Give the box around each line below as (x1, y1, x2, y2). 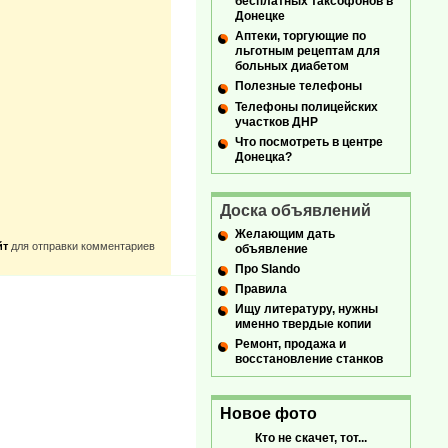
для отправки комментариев (7, 240, 155, 253)
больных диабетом (235, 59, 349, 74)
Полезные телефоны (235, 79, 362, 94)
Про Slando (235, 262, 300, 276)
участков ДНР (235, 114, 318, 129)
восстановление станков (235, 352, 383, 367)
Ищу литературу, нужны (235, 302, 378, 317)
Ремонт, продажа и (235, 337, 346, 352)
